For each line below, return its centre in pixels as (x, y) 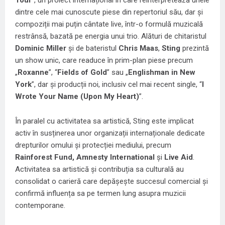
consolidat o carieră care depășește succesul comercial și (111, 182)
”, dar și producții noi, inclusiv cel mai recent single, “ (117, 85)
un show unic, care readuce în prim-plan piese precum (104, 61)
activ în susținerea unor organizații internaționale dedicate (110, 133)
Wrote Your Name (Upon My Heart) (77, 97)
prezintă (196, 48)
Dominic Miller (41, 48)
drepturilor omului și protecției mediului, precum (93, 145)
